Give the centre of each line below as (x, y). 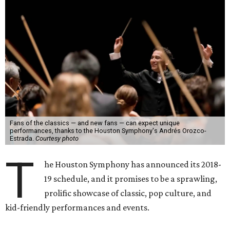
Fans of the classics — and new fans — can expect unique (94, 123)
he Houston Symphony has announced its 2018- (133, 164)
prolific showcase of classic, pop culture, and (128, 193)
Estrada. (22, 138)
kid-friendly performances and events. (77, 207)
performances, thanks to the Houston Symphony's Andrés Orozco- (108, 131)
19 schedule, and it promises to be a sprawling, (131, 179)
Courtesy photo (57, 138)
